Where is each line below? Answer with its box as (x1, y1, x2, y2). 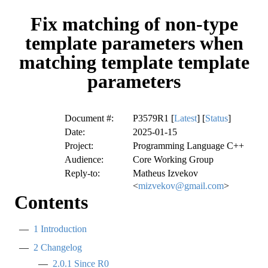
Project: (65, 141, 93, 151)
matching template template (19, 51, 249, 73)
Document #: (65, 113, 114, 124)
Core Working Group (133, 154, 214, 165)
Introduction (38, 224, 87, 234)
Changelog (38, 242, 82, 253)
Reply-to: (65, 168, 100, 179)
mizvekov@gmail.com (138, 181, 224, 191)
